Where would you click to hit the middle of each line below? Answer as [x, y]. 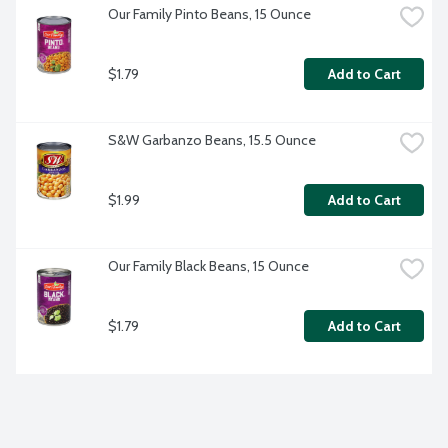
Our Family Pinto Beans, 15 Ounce [209, 14]
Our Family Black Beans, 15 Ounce [208, 266]
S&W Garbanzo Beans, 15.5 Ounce [212, 140]
